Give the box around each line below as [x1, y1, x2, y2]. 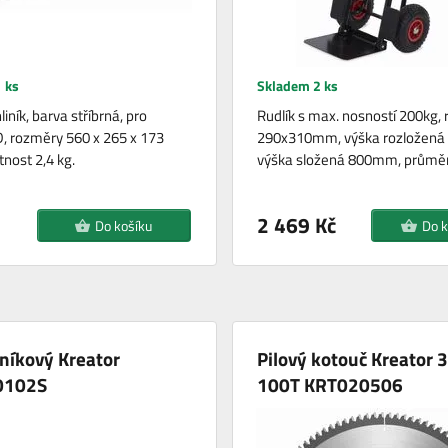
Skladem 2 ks [256, 75, 338, 97]
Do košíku [95, 215, 153, 237]
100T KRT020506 [256, 370, 403, 400]
